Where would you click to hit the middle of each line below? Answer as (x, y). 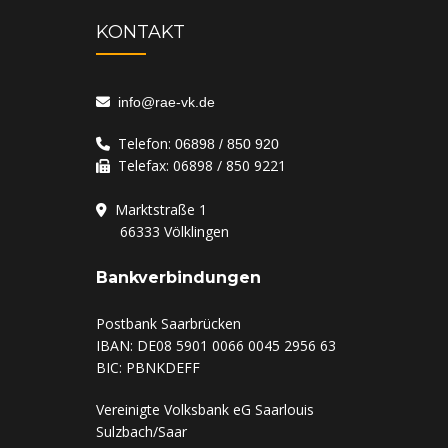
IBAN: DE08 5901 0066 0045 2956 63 (216, 346)
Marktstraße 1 (157, 210)
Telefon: (143, 144)
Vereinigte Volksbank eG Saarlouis (205, 410)
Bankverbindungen (179, 278)
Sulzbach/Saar (142, 432)
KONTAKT (141, 32)
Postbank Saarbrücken (169, 324)
